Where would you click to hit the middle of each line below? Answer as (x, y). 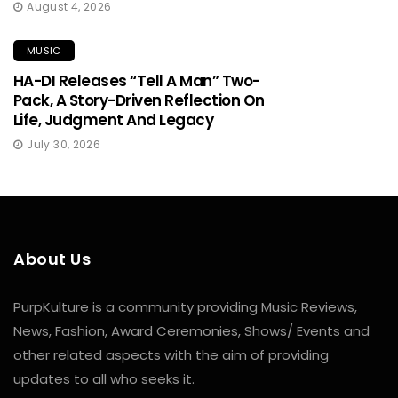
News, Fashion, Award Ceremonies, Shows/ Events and (191, 330)
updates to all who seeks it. (104, 378)
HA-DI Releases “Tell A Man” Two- (137, 80)
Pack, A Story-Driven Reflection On (139, 100)
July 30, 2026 (64, 144)
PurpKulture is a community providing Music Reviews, (185, 306)
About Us (52, 259)
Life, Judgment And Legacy (114, 119)
